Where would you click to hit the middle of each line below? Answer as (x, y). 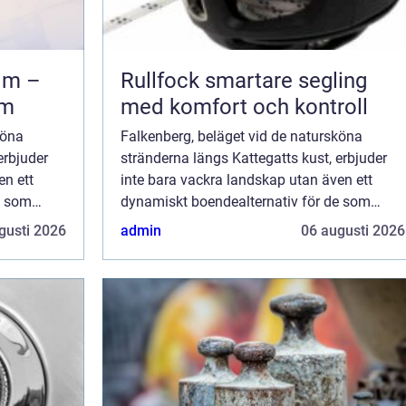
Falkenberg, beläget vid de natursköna (242, 137)
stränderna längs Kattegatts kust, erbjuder (254, 159)
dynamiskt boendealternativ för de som (246, 202)
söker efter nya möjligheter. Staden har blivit (261, 224)
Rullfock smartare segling (163, 81)
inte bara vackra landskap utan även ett (246, 180)
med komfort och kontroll (244, 107)
